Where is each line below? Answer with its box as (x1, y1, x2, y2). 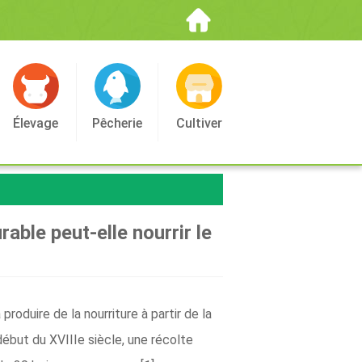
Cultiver (175, 116, 222, 131)
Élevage (13, 116, 58, 131)
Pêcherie (92, 116, 142, 131)
